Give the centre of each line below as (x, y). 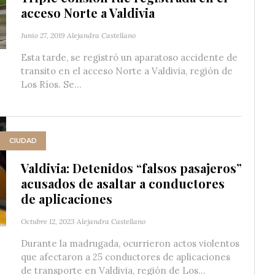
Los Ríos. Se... (51, 84)
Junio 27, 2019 (43, 35)
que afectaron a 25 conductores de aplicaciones (126, 257)
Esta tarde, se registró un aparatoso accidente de (129, 57)
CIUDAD (23, 141)
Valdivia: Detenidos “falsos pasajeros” (131, 168)
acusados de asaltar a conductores (123, 183)
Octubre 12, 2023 (48, 221)
